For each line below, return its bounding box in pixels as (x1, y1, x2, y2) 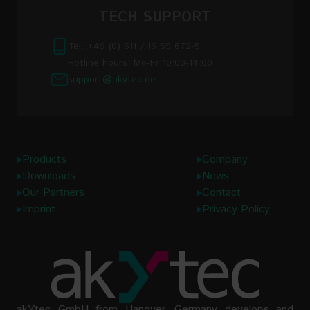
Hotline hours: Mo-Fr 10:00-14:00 (68, 55, 212, 70)
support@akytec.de (68, 72, 156, 86)
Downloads (22, 168, 75, 185)
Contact (202, 185, 241, 201)
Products (22, 152, 66, 168)
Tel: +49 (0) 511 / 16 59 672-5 (68, 39, 200, 53)
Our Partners (22, 185, 84, 201)
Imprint (22, 201, 55, 218)
